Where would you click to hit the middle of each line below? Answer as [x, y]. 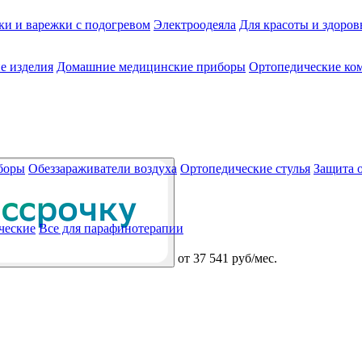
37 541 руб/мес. [235, 258]
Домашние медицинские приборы [151, 67]
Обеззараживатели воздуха [103, 168]
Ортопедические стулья [245, 168]
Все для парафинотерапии [111, 228]
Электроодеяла [195, 25]
